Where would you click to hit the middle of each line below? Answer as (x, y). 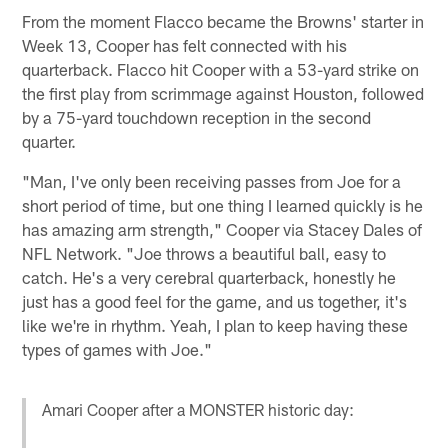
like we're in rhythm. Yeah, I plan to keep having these (215, 325)
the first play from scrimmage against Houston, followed (223, 93)
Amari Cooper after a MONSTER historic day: (198, 409)
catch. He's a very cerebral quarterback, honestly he (209, 277)
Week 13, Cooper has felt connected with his (185, 45)
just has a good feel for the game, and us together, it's (215, 301)
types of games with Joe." (117, 349)
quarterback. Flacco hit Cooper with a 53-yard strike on (221, 69)
